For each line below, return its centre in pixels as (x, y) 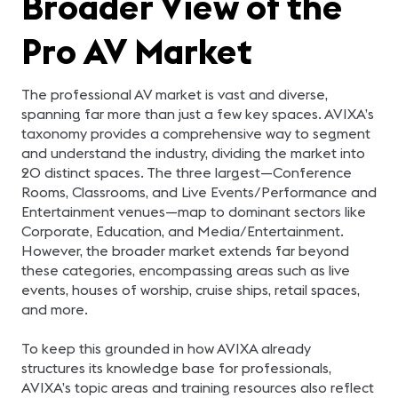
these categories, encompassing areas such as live (186, 270)
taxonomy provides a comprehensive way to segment (196, 133)
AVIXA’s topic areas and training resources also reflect (198, 387)
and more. (55, 309)
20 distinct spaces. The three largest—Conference (187, 172)
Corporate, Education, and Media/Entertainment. (183, 231)
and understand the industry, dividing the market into (193, 153)
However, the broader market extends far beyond (185, 251)
